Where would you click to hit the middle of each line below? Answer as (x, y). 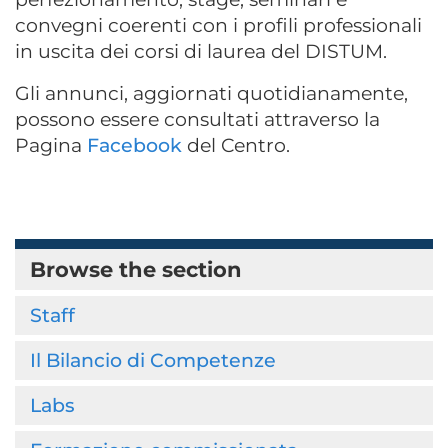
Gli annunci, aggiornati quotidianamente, (211, 93)
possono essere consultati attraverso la (197, 119)
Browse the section (136, 269)
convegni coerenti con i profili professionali (218, 25)
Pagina (51, 145)
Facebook (134, 145)
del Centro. (236, 145)
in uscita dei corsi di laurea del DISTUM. (203, 51)
